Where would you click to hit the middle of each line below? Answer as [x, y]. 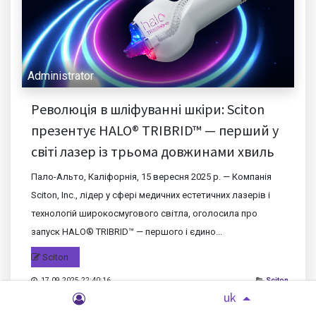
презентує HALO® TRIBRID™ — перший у [154, 130]
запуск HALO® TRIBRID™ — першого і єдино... [126, 231]
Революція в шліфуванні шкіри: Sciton [147, 109]
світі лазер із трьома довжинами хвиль [152, 151]
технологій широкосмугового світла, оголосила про [144, 213]
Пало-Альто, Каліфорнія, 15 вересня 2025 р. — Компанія [151, 176]
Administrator [61, 75]
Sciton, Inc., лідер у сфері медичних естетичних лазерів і [150, 195]
